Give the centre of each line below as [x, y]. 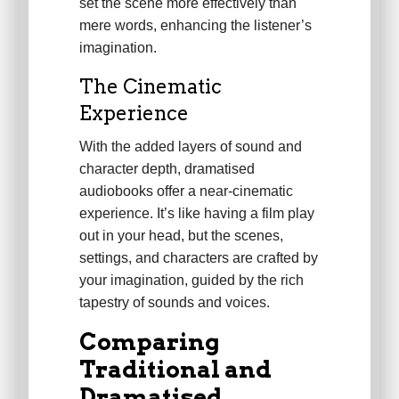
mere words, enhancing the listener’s [195, 26]
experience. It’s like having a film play [196, 214]
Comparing [149, 342]
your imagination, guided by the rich [191, 281]
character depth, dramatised [167, 169]
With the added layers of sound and [190, 147]
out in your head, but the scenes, [181, 236]
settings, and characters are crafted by [198, 258]
